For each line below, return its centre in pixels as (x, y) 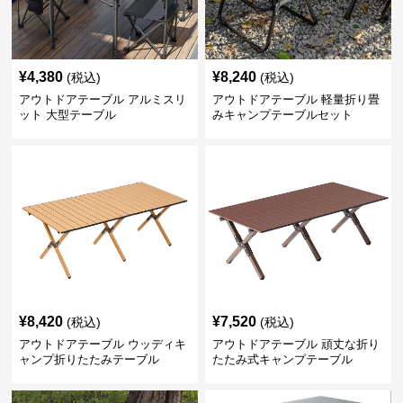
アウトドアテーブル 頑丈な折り (296, 344)
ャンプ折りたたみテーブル (90, 359)
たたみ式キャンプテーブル (282, 359)
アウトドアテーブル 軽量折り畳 (296, 99)
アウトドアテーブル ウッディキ (103, 344)
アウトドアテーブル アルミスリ (103, 99)
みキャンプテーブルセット (282, 114)
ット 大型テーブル (68, 114)
